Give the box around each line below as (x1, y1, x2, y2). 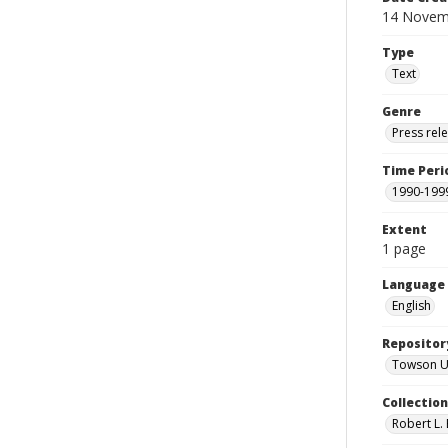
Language (382, 276, 445, 293)
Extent (382, 221, 427, 238)
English (392, 297, 431, 314)
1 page (382, 239, 426, 258)
